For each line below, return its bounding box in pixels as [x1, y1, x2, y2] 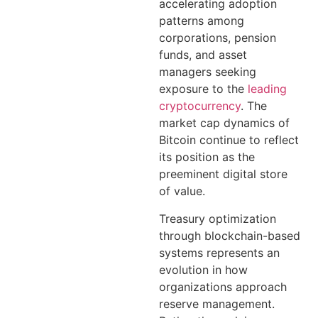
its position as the [159, 150, 255, 165]
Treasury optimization [159, 211, 276, 226]
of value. [159, 184, 205, 199]
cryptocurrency [159, 99, 241, 114]
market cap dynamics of [159, 116, 290, 131]
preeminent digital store [159, 167, 287, 182]
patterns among [159, 13, 244, 28]
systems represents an [159, 245, 280, 260]
